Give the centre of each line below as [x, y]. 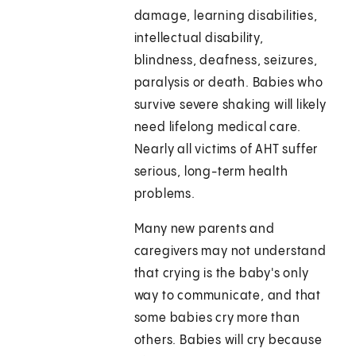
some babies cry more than [217, 319]
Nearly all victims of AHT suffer [226, 150]
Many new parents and [204, 230]
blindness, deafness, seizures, [226, 61]
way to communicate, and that [228, 296]
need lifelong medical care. [218, 128]
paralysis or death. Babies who [228, 83]
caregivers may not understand [230, 252]
